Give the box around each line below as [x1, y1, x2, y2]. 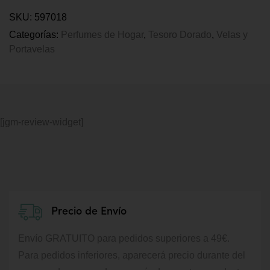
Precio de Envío [51, 206, 127, 217]
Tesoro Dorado [148, 30, 212, 40]
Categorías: [9, 30, 61, 40]
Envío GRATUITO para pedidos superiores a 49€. [18, 233, 230, 243]
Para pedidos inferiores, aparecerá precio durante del [18, 250, 245, 260]
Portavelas [9, 44, 55, 54]
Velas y [216, 30, 248, 40]
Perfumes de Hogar [61, 30, 143, 40]
